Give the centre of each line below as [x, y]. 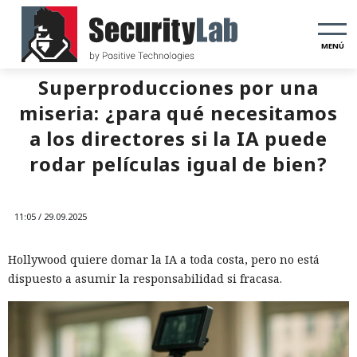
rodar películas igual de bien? [178, 164]
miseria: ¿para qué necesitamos [178, 113]
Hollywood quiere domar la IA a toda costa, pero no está [164, 259]
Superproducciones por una [178, 87]
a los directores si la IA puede [178, 138]
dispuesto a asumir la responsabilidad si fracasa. [145, 279]
